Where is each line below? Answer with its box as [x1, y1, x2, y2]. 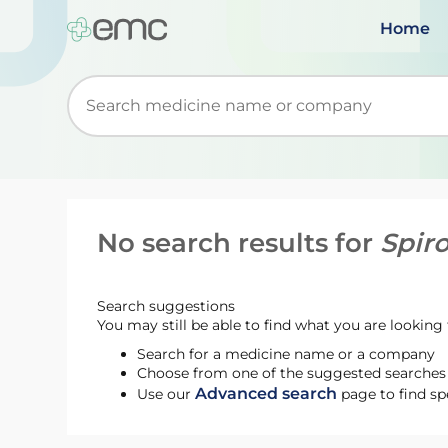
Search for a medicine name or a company [137, 345, 436, 363]
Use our [137, 385, 196, 403]
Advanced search [195, 384, 338, 403]
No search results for [97, 227, 381, 259]
